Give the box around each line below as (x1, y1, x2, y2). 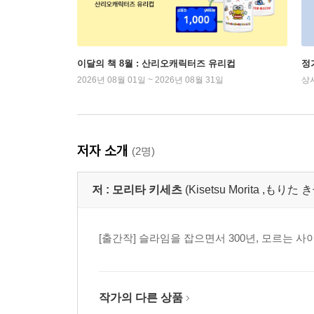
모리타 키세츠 (112, 184, 182, 196)
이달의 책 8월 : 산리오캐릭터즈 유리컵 (77, 58, 235, 69)
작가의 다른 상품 (99, 292, 183, 304)
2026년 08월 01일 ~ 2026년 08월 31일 (77, 75, 224, 86)
